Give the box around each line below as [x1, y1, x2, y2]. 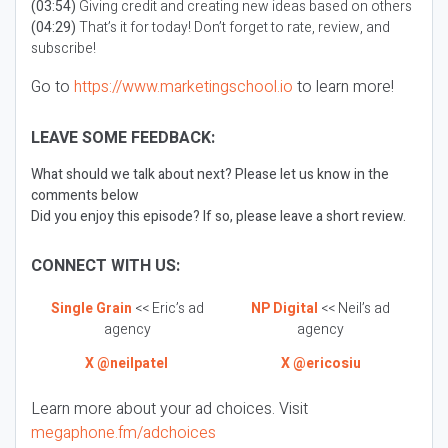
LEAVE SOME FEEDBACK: [31, 126, 215, 150]
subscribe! [31, 38, 96, 59]
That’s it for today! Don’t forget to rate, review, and [79, 17, 390, 38]
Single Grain [51, 298, 132, 320]
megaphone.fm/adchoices [31, 420, 216, 445]
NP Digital [251, 298, 318, 320]
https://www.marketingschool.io [74, 75, 293, 99]
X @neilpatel [84, 353, 168, 375]
